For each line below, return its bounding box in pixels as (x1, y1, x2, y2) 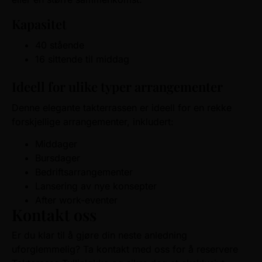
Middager (35, 138, 77, 150)
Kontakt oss (12, 204, 96, 226)
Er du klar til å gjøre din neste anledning (12, 229, 187, 242)
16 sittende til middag (35, 53, 129, 65)
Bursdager (35, 152, 80, 164)
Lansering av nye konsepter (35, 180, 157, 192)
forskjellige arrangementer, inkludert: (12, 115, 174, 127)
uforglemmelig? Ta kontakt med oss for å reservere (12, 243, 238, 256)
